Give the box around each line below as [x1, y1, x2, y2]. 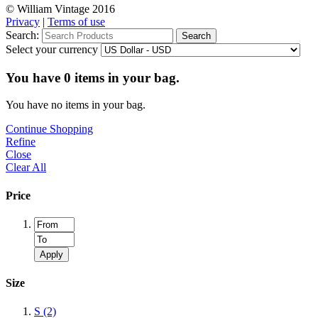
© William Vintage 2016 [6, 3, 115, 15]
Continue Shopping [6, 123, 93, 136]
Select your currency [6, 43, 98, 55]
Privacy [6, 16, 40, 28]
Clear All [6, 161, 46, 174]
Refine [6, 136, 35, 148]
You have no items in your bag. [6, 99, 146, 111]
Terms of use [48, 16, 105, 28]
